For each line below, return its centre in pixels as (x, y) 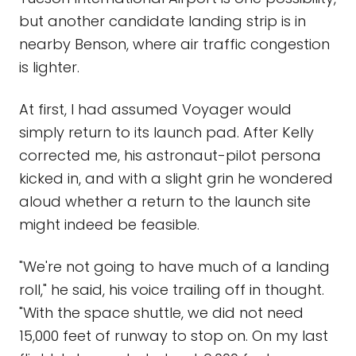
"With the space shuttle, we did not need (161, 313)
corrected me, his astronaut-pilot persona (170, 155)
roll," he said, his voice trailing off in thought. (172, 290)
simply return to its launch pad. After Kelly (166, 132)
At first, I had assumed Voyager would (155, 109)
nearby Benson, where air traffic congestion (174, 44)
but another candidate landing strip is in (163, 21)
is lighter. (49, 67)
